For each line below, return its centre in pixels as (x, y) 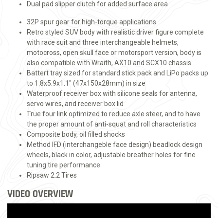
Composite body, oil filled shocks (76, 134)
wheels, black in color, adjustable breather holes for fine (111, 155)
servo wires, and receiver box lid (75, 104)
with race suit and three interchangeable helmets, (103, 42)
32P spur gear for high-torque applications (91, 22)
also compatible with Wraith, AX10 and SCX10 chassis (109, 63)
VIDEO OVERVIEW (40, 194)
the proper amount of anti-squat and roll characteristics (112, 124)
